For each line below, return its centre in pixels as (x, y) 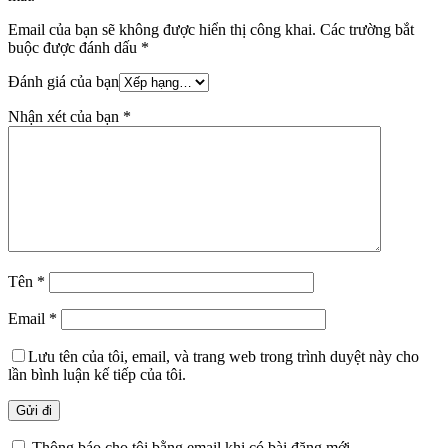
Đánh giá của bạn (63, 82)
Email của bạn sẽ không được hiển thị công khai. (162, 30)
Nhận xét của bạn (65, 117)
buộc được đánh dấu (74, 48)
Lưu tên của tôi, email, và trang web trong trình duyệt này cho (223, 357)
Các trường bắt (365, 30)
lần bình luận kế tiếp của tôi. (97, 375)
